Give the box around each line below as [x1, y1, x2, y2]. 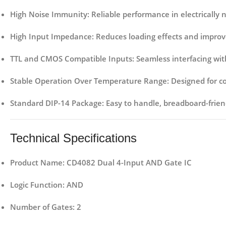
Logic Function [10, 180, 63, 190]
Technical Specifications [10, 131, 137, 145]
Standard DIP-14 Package [10, 98, 102, 108]
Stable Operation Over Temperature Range [10, 76, 167, 86]
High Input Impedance [10, 31, 92, 42]
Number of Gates [10, 202, 73, 212]
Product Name [10, 157, 63, 168]
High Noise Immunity [10, 9, 87, 20]
